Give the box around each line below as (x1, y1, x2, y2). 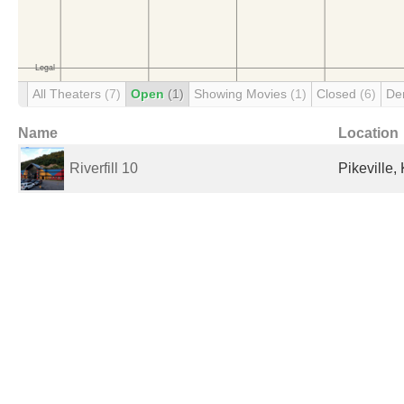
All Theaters (32, 87, 105, 101)
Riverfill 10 (69, 161, 138, 176)
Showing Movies (194, 87, 290, 101)
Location (338, 125, 399, 141)
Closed (317, 87, 360, 101)
